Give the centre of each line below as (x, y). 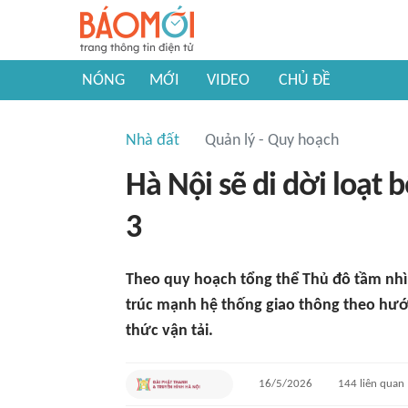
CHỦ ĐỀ (305, 81)
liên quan (381, 384)
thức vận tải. (169, 331)
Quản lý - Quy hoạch (272, 141)
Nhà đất (153, 141)
